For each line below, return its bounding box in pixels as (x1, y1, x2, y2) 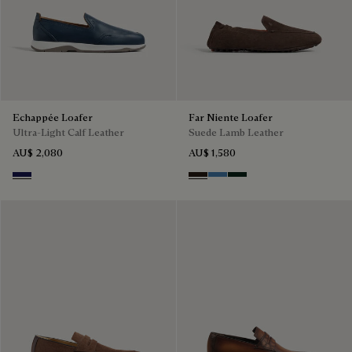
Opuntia (227, 172, 269, 188)
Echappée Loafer (13, 111, 93, 124)
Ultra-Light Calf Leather (13, 126, 124, 139)
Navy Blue (12, 172, 67, 188)
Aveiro (207, 172, 243, 188)
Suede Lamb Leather (189, 126, 284, 139)
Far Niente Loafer (189, 111, 273, 124)
